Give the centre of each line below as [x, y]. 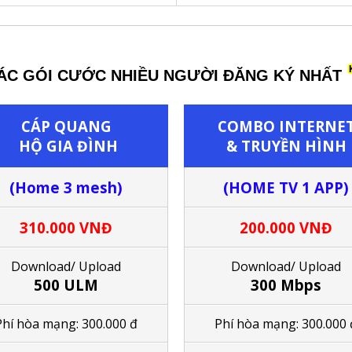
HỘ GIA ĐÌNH [66, 145]
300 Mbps [286, 284]
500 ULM [66, 284]
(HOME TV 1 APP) [286, 187]
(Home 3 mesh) [66, 187]
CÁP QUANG [66, 126]
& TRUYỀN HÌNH [286, 145]
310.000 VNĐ [66, 227]
